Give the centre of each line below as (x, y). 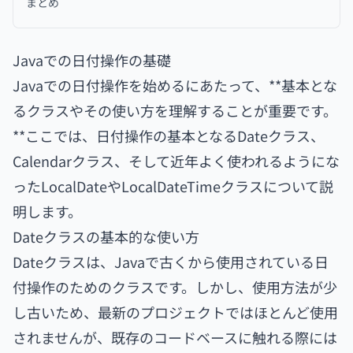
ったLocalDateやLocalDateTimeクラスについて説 (173, 186)
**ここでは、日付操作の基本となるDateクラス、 (169, 136)
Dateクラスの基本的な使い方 (106, 236)
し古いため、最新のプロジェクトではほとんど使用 (175, 312)
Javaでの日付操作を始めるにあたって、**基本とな (175, 85)
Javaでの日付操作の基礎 (92, 60)
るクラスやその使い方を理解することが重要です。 (175, 110)
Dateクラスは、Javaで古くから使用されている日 (171, 262)
